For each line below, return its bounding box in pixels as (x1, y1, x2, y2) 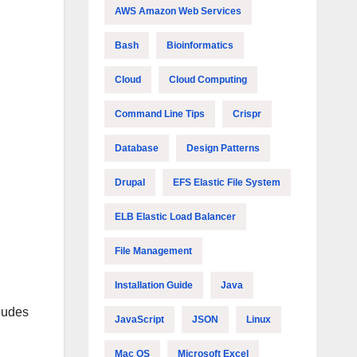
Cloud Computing (168, 74, 247, 85)
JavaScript (114, 314, 164, 325)
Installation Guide (114, 280, 193, 291)
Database (114, 143, 159, 154)
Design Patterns (186, 143, 260, 154)
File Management (114, 245, 192, 257)
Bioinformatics (166, 40, 233, 51)
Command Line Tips (114, 108, 205, 120)
